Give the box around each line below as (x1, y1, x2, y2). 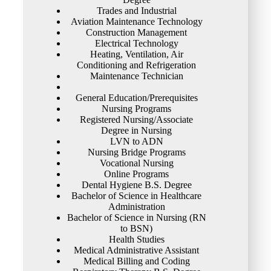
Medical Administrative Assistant (74, 244, 200, 255)
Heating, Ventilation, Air (90, 48, 183, 59)
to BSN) (120, 223, 153, 233)
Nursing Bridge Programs (87, 146, 186, 157)
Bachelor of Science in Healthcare (71, 190, 202, 201)
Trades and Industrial (96, 5, 177, 16)
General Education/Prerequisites (75, 92, 198, 103)
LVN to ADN (109, 135, 163, 146)
